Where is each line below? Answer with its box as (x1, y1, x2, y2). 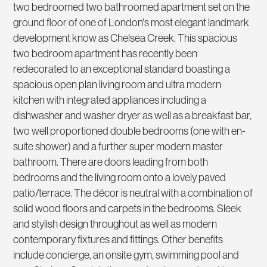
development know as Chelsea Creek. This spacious (13, 31, 238, 45)
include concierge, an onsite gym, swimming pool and (13, 248, 240, 262)
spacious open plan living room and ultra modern (13, 77, 222, 92)
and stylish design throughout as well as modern (13, 217, 218, 231)
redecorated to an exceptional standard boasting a (13, 62, 231, 76)
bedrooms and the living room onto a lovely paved (13, 170, 226, 185)
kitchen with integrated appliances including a (13, 93, 207, 107)
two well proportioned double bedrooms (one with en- (13, 124, 246, 138)
